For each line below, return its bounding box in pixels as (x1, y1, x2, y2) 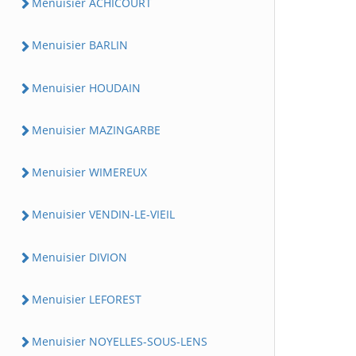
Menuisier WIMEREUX (32, 164, 147, 180)
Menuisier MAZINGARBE (32, 122, 161, 137)
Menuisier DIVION (32, 249, 127, 265)
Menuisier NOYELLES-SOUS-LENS (32, 334, 207, 349)
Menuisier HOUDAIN (32, 79, 141, 95)
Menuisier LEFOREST (32, 291, 141, 307)
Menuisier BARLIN (32, 37, 128, 53)
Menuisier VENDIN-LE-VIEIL (32, 207, 175, 222)
